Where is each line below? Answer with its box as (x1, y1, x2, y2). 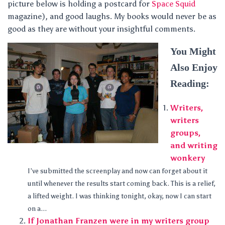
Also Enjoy (170, 62, 217, 73)
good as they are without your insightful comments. (8, 24, 195, 34)
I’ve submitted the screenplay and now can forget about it (28, 167, 207, 175)
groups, (170, 128, 201, 138)
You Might (170, 46, 216, 57)
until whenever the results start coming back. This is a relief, (28, 179, 215, 188)
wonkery (170, 153, 205, 163)
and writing (170, 141, 217, 150)
